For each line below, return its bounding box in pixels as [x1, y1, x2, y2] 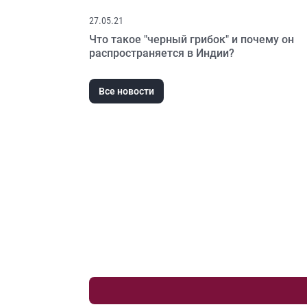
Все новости [99, 86, 154, 97]
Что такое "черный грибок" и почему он [89, 33, 294, 46]
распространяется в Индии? [89, 47, 234, 60]
